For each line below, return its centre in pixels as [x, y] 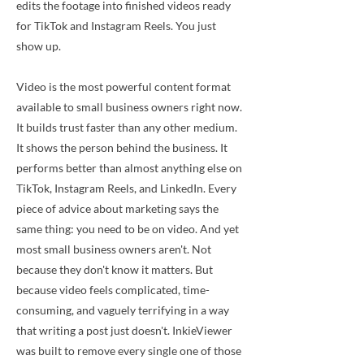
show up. [39, 46]
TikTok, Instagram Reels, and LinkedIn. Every [126, 188]
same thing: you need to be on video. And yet [128, 229]
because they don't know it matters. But [115, 269]
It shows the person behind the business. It [122, 147]
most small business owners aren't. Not [114, 249]
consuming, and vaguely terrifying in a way [123, 310]
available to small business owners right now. [129, 107]
